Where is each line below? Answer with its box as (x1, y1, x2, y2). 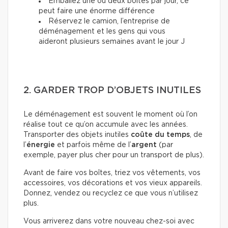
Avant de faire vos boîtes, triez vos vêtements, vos (23, 169, 201, 177)
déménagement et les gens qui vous (39, 28, 165, 36)
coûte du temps (131, 131, 190, 139)
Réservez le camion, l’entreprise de (48, 18, 170, 25)
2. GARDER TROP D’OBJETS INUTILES (23, 86, 201, 96)
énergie (26, 141, 57, 149)
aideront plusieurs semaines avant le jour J (39, 38, 185, 46)
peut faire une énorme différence (39, 8, 155, 15)
